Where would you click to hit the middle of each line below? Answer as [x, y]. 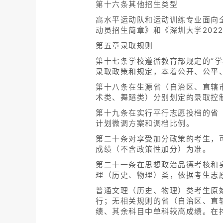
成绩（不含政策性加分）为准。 [153, 149]
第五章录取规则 [124, 46]
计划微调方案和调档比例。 [145, 123]
